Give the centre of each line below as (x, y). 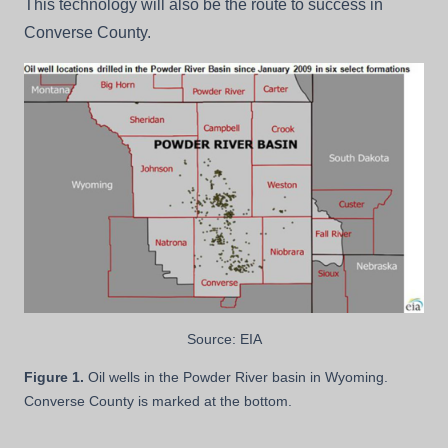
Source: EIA (224, 338)
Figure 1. (54, 377)
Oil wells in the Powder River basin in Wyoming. (236, 377)
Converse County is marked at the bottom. (160, 401)
